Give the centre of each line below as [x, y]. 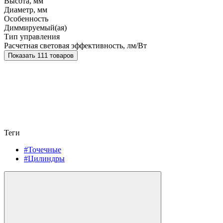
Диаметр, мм [26, 10]
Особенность [26, 19]
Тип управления [32, 37]
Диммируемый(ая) [35, 28]
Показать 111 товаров [56, 56]
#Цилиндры [44, 159]
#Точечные [43, 150]
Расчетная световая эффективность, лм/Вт [75, 46]
